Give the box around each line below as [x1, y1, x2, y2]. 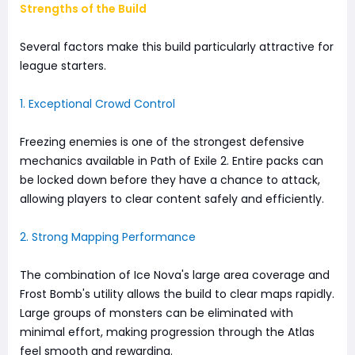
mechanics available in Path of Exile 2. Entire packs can [20, 153, 323, 170]
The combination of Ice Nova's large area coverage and [20, 267, 330, 284]
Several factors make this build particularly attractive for [20, 39, 334, 55]
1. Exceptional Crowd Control [20, 96, 175, 113]
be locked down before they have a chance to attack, [20, 172, 320, 189]
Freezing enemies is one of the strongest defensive [20, 134, 304, 151]
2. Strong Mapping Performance [20, 229, 196, 246]
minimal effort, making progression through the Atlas [20, 324, 315, 341]
